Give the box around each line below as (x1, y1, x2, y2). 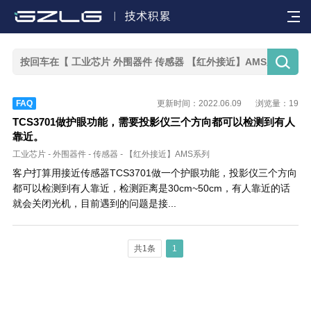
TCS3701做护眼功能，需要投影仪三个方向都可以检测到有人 (12, 116, 295, 128)
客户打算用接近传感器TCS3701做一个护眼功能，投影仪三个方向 (12, 167, 297, 179)
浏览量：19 (255, 99, 299, 109)
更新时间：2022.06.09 (157, 99, 242, 109)
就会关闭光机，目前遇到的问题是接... (12, 198, 176, 210)
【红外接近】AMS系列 (124, 149, 210, 160)
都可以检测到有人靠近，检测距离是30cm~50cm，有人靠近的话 (12, 183, 290, 194)
